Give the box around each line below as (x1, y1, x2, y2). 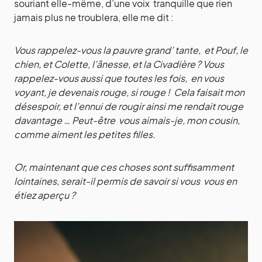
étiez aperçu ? (14, 189, 77, 202)
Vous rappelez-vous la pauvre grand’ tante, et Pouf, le (14, 44, 248, 57)
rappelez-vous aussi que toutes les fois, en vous (14, 72, 224, 85)
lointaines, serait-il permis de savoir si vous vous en (14, 175, 237, 188)
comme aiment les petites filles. (14, 128, 159, 141)
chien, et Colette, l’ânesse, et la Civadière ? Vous (14, 58, 224, 71)
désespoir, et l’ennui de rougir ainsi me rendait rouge (14, 100, 243, 113)
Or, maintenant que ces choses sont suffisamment (14, 161, 234, 174)
